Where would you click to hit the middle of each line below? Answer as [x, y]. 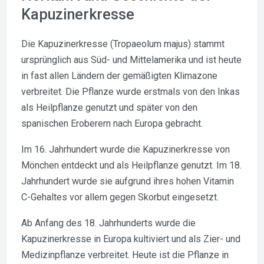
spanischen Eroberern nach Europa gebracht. [112, 123]
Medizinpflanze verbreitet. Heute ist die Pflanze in [125, 255]
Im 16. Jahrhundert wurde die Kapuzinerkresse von [126, 149]
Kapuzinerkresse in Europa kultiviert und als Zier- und [131, 239]
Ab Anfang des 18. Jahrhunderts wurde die [108, 223]
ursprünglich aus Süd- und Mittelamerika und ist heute [131, 60]
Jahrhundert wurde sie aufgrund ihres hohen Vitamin [128, 181]
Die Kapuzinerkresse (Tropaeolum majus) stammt [123, 44]
